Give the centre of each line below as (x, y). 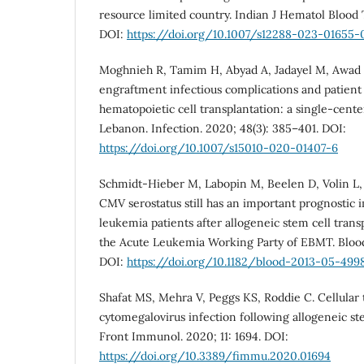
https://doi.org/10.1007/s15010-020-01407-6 (219, 148)
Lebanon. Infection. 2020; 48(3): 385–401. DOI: (223, 129)
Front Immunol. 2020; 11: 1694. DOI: (194, 337)
